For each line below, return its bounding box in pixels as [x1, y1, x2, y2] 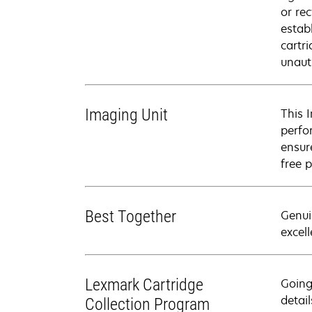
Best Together [85, 207, 176, 226]
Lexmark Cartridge [85, 275, 203, 295]
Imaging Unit [85, 105, 168, 125]
